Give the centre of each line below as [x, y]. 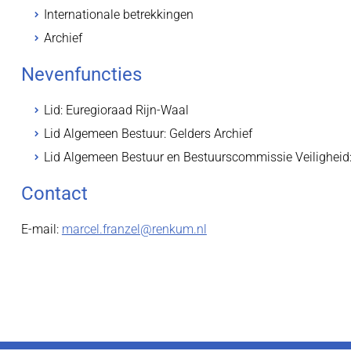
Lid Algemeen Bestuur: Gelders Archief [148, 134]
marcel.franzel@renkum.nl [134, 229]
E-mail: [41, 229]
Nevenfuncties [81, 74]
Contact [54, 194]
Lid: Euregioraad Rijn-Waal [116, 110]
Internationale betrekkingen [120, 14]
